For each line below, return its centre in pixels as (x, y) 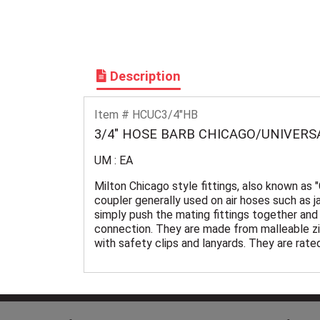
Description (144, 76)
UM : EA (114, 160)
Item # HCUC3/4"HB (146, 114)
